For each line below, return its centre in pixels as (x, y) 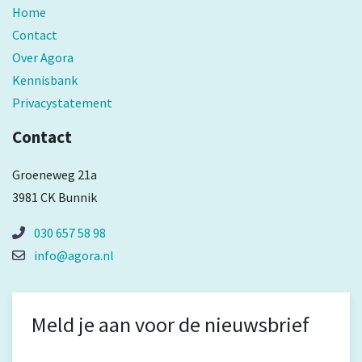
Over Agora (43, 58)
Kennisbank (45, 80)
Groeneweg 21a (55, 175)
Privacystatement (62, 103)
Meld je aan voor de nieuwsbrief (170, 325)
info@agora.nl (74, 256)
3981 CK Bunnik (55, 198)
